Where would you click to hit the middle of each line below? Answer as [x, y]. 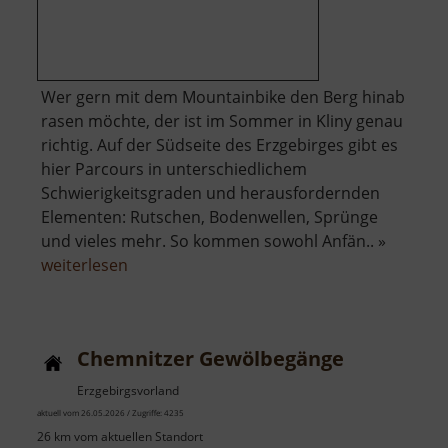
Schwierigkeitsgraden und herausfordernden [210, 193]
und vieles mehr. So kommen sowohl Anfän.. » [213, 241]
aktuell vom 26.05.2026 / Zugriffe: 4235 [110, 413]
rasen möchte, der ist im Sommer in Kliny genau [222, 121]
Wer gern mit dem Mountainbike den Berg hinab [223, 97]
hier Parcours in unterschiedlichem [174, 169]
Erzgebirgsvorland [128, 391]
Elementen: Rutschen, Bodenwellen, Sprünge [209, 217]
